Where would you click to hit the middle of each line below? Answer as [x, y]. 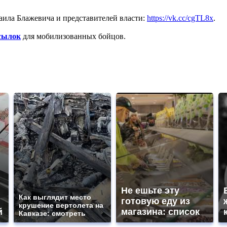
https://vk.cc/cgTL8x [180, 18]
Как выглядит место [55, 197]
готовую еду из [156, 201]
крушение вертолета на [61, 205]
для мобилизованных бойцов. [73, 36]
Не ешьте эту [150, 191]
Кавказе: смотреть [52, 214]
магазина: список [160, 212]
